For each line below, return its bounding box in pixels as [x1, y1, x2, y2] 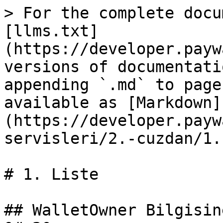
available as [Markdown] [4, 94, 222, 111]
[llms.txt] [4, 22, 99, 40]
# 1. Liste [4, 165, 99, 183]
